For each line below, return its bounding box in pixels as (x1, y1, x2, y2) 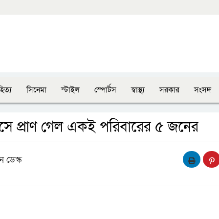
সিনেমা (26, 85, 46, 95)
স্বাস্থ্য (131, 85, 145, 95)
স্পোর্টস (94, 85, 116, 95)
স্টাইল (61, 85, 80, 95)
